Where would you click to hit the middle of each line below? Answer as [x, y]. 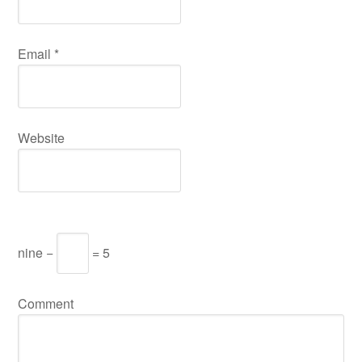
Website [42, 138]
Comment [46, 303]
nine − [38, 253]
